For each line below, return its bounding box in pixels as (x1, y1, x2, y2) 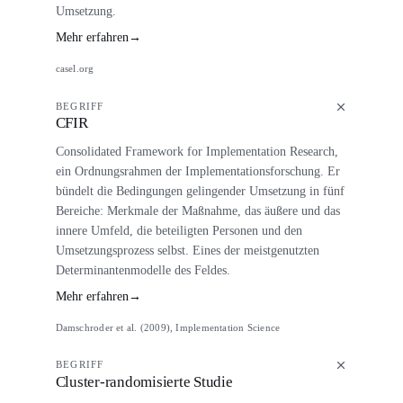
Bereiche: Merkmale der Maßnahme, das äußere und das (55, 203, 340, 219)
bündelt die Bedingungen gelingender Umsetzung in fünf (55, 184, 345, 199)
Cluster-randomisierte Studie (55, 372, 233, 390)
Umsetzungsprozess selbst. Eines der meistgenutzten (55, 243, 319, 258)
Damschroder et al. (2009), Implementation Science (55, 321, 281, 333)
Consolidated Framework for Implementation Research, (55, 144, 338, 159)
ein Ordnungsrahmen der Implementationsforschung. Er (55, 164, 340, 179)
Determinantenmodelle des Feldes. (55, 263, 230, 278)
